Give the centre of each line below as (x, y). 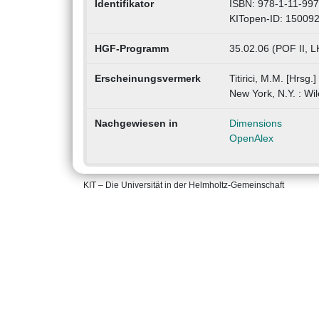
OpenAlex (251, 138)
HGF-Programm (131, 49)
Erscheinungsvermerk (147, 79)
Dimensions (255, 124)
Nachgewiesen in (136, 124)
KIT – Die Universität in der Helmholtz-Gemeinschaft (184, 185)
